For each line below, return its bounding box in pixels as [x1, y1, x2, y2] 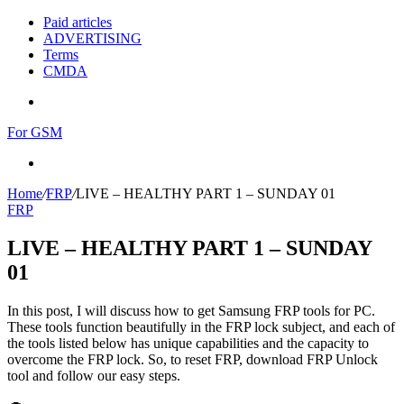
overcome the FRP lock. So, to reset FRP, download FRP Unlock [7, 351, 378, 367]
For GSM [7, 124, 62, 140]
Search [42, 154, 81, 170]
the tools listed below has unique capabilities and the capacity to [7, 335, 369, 351]
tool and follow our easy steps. [7, 367, 180, 383]
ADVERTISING [43, 31, 142, 46]
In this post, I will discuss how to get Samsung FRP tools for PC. [7, 302, 375, 318]
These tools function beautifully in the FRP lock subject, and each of [7, 318, 395, 335]
